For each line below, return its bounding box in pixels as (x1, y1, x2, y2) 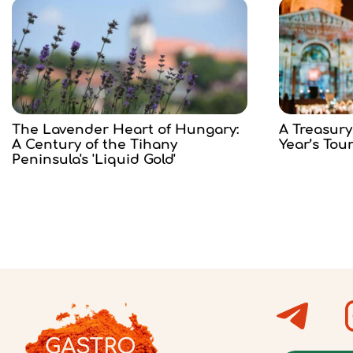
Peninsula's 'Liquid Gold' (12, 152, 176, 168)
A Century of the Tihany (12, 137, 177, 153)
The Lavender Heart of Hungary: (12, 122, 239, 138)
